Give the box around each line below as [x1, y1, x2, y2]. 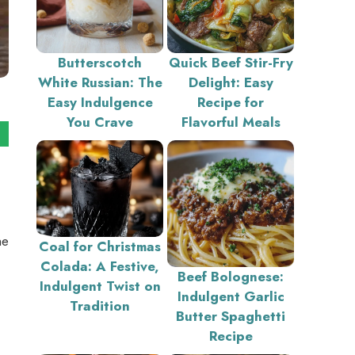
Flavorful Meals [181, 113, 281, 132]
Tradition [70, 296, 130, 315]
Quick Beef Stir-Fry [168, 53, 293, 72]
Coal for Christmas [39, 236, 161, 256]
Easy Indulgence [47, 93, 153, 112]
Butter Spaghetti [176, 307, 285, 326]
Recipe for [197, 93, 264, 112]
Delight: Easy [188, 73, 273, 92]
